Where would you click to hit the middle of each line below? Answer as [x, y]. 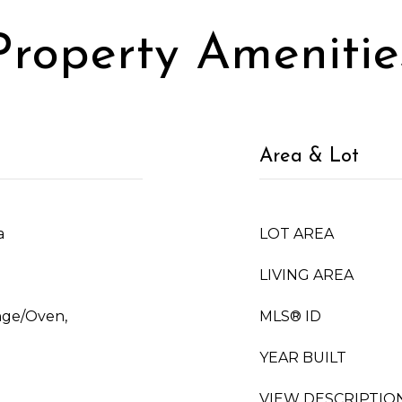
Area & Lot [309, 157]
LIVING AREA [306, 275]
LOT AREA [297, 234]
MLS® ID [290, 316]
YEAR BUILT [303, 358]
